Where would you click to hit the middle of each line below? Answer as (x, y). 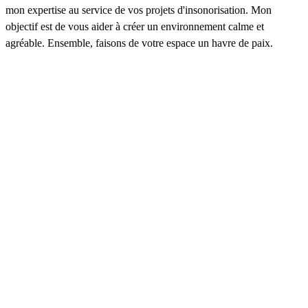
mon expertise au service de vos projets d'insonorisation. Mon (139, 10)
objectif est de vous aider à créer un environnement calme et (135, 27)
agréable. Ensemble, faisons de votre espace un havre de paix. (139, 43)
